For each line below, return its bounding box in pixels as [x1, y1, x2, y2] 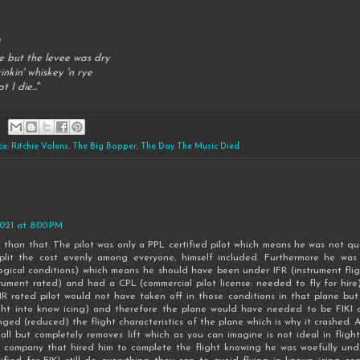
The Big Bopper [72, 142, 137, 152]
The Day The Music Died [141, 142, 239, 152]
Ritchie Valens [11, 142, 68, 152]
